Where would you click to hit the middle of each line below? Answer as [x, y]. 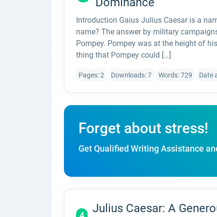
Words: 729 [175, 75]
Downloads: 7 [131, 75]
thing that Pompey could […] [124, 55]
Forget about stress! [143, 128]
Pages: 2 [91, 75]
